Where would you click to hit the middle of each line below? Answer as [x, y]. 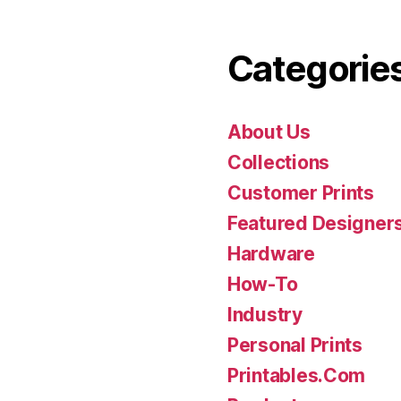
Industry [265, 314]
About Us [269, 132]
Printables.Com [297, 375]
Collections [279, 162]
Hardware [271, 253]
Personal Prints [295, 345]
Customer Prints [301, 192]
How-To [263, 284]
